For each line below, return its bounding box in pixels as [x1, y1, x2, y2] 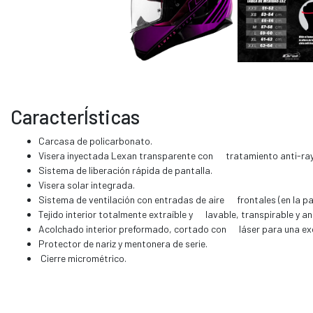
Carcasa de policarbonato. [38, 134, 152, 147]
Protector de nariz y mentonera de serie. [38, 237, 208, 249]
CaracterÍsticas [10, 104, 140, 129]
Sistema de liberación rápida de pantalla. [38, 163, 212, 176]
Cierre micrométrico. [38, 252, 126, 264]
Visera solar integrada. [38, 178, 135, 191]
